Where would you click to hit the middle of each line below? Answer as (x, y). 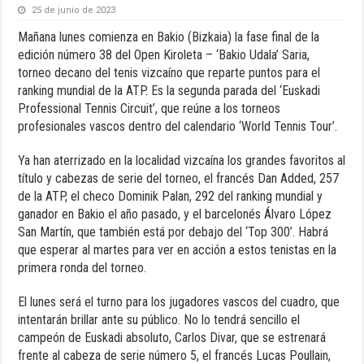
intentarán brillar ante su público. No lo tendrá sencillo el (159, 319)
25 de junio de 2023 (74, 10)
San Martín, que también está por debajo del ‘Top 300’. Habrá (173, 232)
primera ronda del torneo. (82, 267)
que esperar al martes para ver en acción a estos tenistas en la (178, 249)
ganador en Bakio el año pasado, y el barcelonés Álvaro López (175, 214)
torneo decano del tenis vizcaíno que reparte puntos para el (169, 72)
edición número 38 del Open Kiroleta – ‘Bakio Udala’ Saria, (164, 54)
